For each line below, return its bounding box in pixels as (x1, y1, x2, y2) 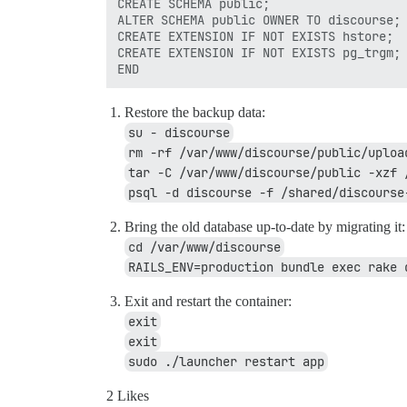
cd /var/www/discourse (128, 239, 281, 256)
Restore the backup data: (124, 104, 265, 121)
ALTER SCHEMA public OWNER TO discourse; (117, 12, 401, 29)
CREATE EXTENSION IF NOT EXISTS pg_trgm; (117, 45, 401, 62)
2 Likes (106, 388, 149, 404)
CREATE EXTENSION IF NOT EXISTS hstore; (117, 28, 393, 45)
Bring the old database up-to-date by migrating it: (124, 219, 405, 235)
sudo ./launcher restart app (128, 353, 324, 371)
